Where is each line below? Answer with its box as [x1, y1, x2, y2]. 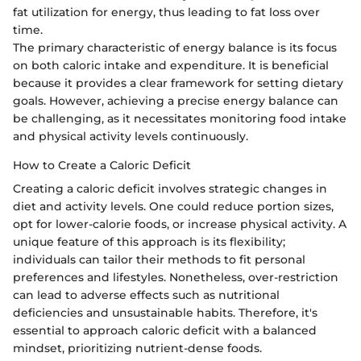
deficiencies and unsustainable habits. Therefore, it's [13, 305, 317, 320]
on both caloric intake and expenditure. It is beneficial [13, 57, 329, 73]
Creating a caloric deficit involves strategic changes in [13, 180, 327, 196]
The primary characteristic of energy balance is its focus [13, 39, 337, 55]
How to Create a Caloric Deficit [13, 157, 191, 172]
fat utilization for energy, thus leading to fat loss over [13, 4, 320, 19]
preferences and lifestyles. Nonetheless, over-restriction [13, 269, 338, 284]
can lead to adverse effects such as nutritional [13, 287, 280, 302]
